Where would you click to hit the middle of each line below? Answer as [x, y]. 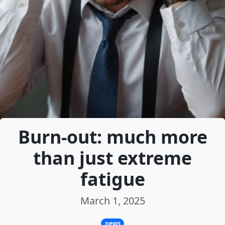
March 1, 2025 [113, 200]
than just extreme [113, 157]
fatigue [113, 179]
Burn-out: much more [113, 136]
